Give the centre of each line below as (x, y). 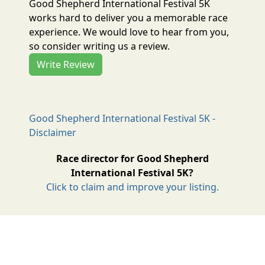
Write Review (66, 64)
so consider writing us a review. (100, 46)
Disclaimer (53, 132)
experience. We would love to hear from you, (129, 32)
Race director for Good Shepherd (132, 158)
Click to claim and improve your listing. (132, 187)
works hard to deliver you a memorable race (129, 17)
